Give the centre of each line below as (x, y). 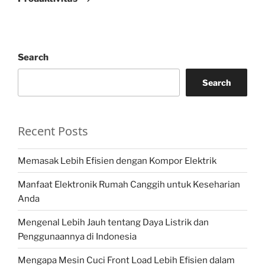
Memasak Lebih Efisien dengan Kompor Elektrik (117, 161)
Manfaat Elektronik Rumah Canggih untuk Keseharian (129, 184)
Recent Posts (53, 131)
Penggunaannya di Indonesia (77, 236)
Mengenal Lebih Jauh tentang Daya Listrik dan (113, 222)
